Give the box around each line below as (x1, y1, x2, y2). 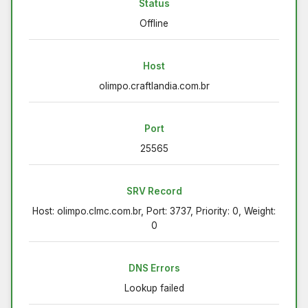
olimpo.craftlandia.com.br (98, 80, 210, 91)
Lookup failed (124, 282, 184, 294)
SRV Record (126, 185, 182, 197)
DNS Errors (128, 262, 180, 274)
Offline (140, 17, 168, 29)
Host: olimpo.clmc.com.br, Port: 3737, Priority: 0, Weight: (32, 205, 276, 217)
